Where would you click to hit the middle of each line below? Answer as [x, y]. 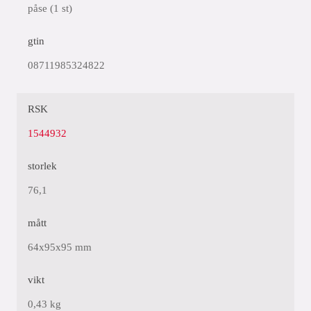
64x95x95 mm [60, 247]
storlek [42, 166]
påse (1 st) [50, 8]
